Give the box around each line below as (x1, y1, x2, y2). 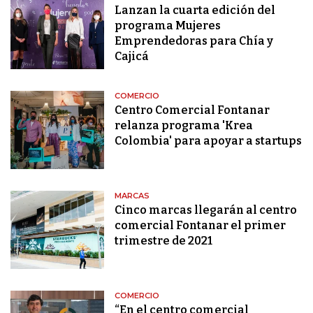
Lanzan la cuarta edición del (115, 3, 276, 17)
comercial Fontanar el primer (115, 219, 286, 233)
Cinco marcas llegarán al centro (115, 203, 298, 217)
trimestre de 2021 (115, 234, 213, 248)
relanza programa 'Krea (115, 119, 254, 133)
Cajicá (115, 50, 150, 64)
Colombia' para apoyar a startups (115, 134, 303, 148)
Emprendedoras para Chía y (115, 34, 274, 48)
